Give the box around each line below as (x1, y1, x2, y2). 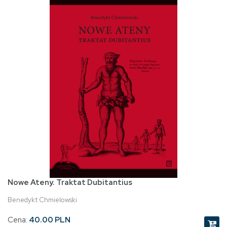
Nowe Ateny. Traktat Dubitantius (8, 177, 132, 188)
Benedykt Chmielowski (8, 196, 77, 205)
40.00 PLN (29, 215, 70, 225)
